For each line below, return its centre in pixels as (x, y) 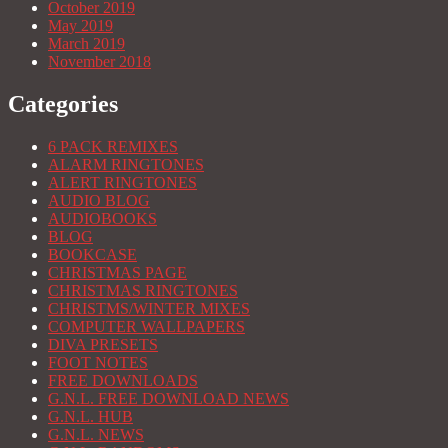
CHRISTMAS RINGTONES (143, 290)
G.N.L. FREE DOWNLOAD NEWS (168, 398)
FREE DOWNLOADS (123, 380)
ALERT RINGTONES (122, 182)
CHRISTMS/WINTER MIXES (149, 308)
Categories (63, 104)
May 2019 (80, 26)
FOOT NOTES (98, 362)
